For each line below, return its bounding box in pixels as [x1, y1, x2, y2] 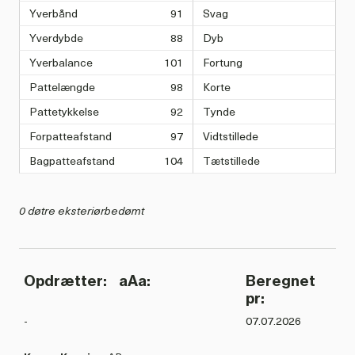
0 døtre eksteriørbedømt [19, 202, 144, 219]
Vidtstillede [203, 128, 258, 145]
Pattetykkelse [29, 103, 99, 120]
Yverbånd [29, 5, 78, 22]
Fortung [203, 54, 242, 71]
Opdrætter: [24, 272, 107, 291]
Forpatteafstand [29, 128, 112, 145]
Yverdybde [29, 29, 83, 47]
